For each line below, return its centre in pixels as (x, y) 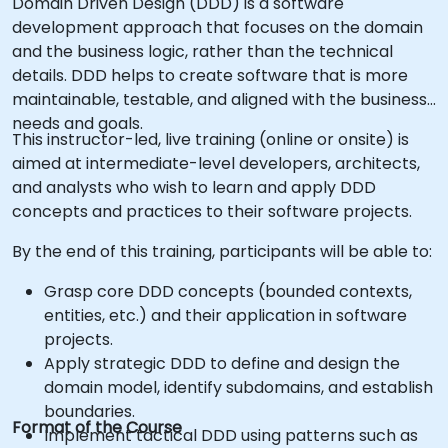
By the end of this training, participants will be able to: (222, 251)
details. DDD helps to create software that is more (210, 75)
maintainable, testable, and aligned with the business (219, 99)
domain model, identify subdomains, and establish (238, 387)
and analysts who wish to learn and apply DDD (194, 187)
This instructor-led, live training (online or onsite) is (210, 139)
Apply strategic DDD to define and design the (222, 363)
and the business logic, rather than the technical (202, 51)
